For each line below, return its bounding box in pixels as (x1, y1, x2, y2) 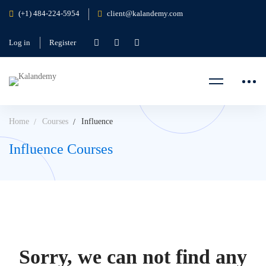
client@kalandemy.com (107, 8, 183, 18)
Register (49, 38, 76, 47)
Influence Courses (9, 141, 113, 157)
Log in (9, 38, 30, 47)
